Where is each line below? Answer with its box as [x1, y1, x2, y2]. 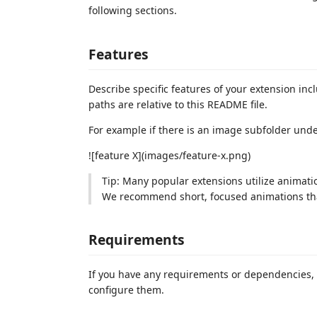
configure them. [88, 283, 164, 296]
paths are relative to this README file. [88, 97, 267, 111]
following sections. [88, 4, 177, 17]
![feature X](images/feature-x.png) [88, 148, 250, 162]
